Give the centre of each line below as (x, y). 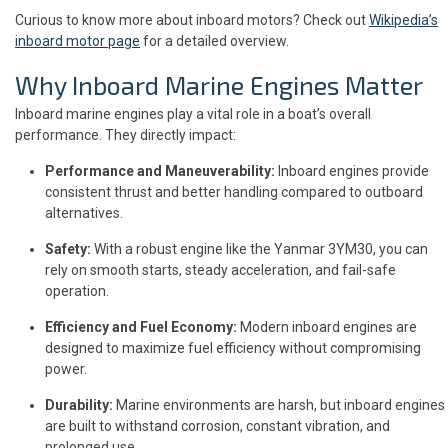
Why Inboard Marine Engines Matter (219, 84)
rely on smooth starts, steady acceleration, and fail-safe (220, 269)
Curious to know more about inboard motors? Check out (192, 19)
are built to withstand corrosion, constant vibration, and (217, 425)
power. (66, 368)
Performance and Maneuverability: (160, 170)
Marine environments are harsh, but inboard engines (279, 404)
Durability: (79, 404)
